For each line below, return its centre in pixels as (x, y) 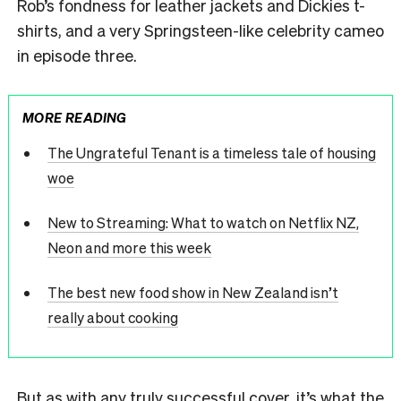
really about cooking (112, 317)
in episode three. (77, 55)
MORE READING (75, 116)
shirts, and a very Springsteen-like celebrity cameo (200, 30)
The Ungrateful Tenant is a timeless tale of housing (211, 153)
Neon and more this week (129, 247)
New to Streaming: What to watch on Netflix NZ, (203, 222)
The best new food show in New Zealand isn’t (192, 292)
